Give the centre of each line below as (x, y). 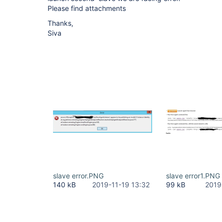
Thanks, (60, 23)
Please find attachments (87, 8)
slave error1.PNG (193, 176)
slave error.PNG (78, 176)
